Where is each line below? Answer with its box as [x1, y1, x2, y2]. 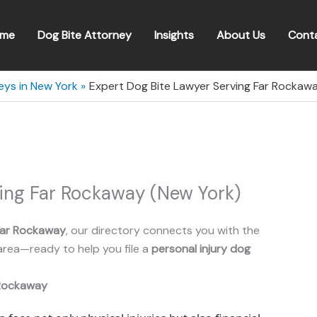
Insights [154, 28, 194, 42]
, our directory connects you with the [66, 223, 260, 238]
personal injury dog [151, 241, 250, 256]
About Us [217, 28, 265, 42]
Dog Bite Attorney [38, 28, 132, 42]
